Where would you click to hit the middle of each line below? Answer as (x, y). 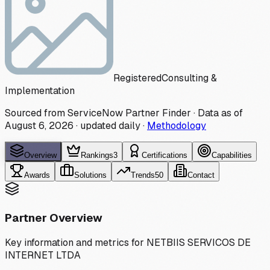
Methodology (177, 125)
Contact (201, 175)
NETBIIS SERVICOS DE (199, 243)
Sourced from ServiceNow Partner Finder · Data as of (124, 113)
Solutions (90, 175)
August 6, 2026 (39, 125)
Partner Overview (54, 218)
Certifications (165, 155)
